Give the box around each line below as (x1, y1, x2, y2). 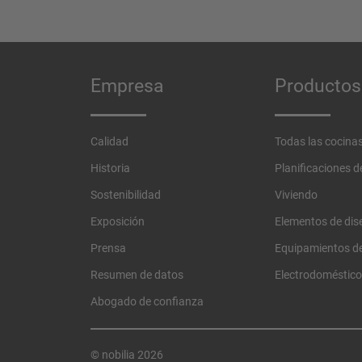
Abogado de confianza (90, 295, 204, 309)
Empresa (90, 75, 164, 98)
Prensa (90, 242, 126, 255)
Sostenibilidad (90, 188, 161, 202)
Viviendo (275, 188, 318, 202)
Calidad (90, 135, 128, 149)
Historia (90, 162, 130, 175)
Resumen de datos (90, 268, 183, 282)
